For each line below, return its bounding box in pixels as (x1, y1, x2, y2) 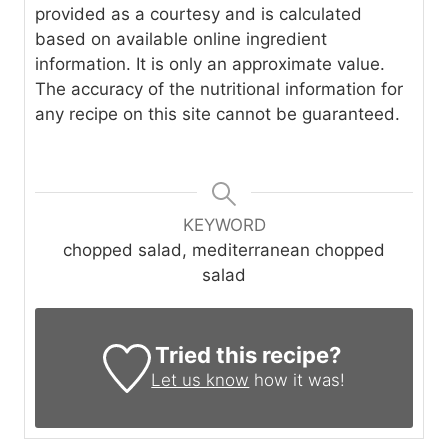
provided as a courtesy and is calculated (35, 4, 362, 25)
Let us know (151, 370, 250, 391)
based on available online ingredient (35, 29, 327, 50)
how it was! (249, 370, 346, 391)
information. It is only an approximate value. (35, 54, 385, 75)
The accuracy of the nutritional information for (35, 79, 403, 100)
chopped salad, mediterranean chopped (63, 240, 385, 261)
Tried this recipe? (155, 342, 342, 369)
